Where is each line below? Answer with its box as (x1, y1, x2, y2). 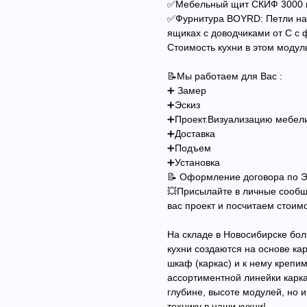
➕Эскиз (167, 99, 200, 110)
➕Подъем (167, 142, 211, 153)
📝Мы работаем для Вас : (167, 70, 282, 82)
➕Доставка (167, 127, 215, 139)
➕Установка (167, 156, 220, 168)
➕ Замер (167, 84, 206, 96)
